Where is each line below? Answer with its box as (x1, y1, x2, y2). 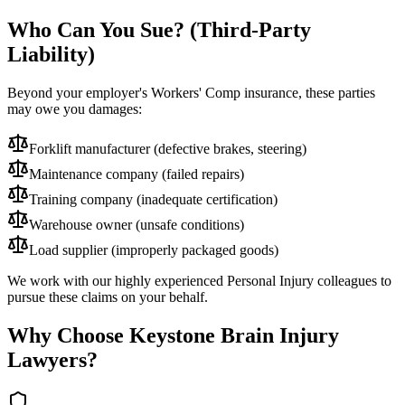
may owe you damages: (7, 100, 142, 117)
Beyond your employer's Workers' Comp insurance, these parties (7, 84, 375, 100)
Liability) (7, 42, 95, 67)
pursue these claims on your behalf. (7, 288, 208, 305)
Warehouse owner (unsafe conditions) (29, 216, 244, 232)
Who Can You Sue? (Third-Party (7, 18, 311, 42)
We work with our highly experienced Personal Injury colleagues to (7, 272, 391, 288)
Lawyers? (7, 347, 98, 372)
